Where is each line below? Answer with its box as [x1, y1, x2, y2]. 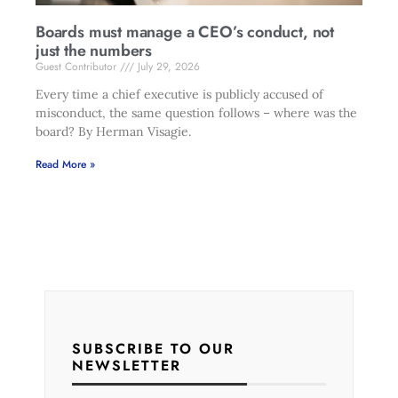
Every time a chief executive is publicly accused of [36, 86, 323, 102]
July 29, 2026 [134, 59, 200, 75]
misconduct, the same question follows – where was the [36, 105, 357, 121]
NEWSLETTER [72, 355, 181, 376]
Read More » [36, 156, 95, 172]
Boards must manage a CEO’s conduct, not [36, 20, 334, 44]
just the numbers [36, 39, 153, 62]
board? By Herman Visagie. [36, 123, 191, 139]
